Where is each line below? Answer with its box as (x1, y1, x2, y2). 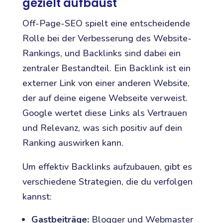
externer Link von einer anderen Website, (22, 77, 190, 90)
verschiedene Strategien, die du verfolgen (22, 176, 193, 188)
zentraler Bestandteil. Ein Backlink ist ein (22, 62, 191, 75)
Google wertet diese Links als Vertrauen (22, 107, 187, 119)
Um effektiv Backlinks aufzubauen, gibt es (22, 161, 192, 173)
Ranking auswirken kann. (22, 137, 123, 149)
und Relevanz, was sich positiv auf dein (22, 122, 182, 134)
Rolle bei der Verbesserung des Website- (22, 32, 192, 45)
